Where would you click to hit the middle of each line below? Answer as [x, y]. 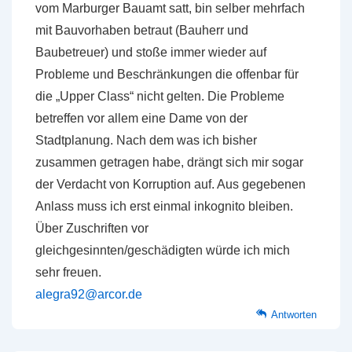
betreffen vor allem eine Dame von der [141, 118]
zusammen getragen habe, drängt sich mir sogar [169, 162]
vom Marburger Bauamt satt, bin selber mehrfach [170, 8]
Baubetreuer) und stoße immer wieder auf [151, 52]
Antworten [294, 315]
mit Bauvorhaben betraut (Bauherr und [142, 30]
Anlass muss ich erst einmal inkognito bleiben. [164, 206]
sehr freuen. [68, 272]
